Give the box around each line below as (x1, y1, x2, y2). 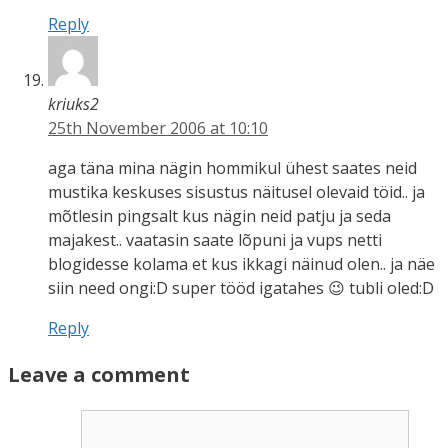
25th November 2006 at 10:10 (48, 116, 268, 139)
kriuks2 (48, 92, 99, 115)
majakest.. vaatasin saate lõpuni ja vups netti (48, 228, 382, 251)
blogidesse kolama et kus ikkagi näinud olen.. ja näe (48, 252, 435, 275)
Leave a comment (8, 360, 190, 388)
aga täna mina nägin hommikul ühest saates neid (48, 156, 417, 179)
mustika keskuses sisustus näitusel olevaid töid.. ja (48, 180, 425, 203)
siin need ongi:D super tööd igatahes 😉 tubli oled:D (48, 276, 434, 299)
